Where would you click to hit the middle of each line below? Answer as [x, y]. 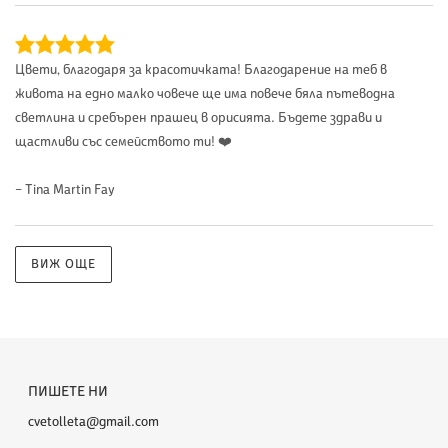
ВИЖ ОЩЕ [64, 264]
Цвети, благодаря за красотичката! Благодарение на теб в [201, 70]
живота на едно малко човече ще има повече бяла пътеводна [205, 94]
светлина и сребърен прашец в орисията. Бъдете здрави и [198, 118]
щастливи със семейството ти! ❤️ [123, 142]
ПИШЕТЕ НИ [68, 392]
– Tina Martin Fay [65, 190]
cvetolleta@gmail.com [93, 422]
